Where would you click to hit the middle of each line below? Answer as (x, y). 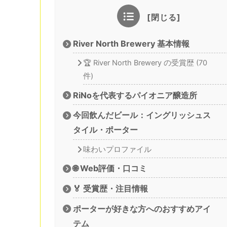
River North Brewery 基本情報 (131, 43)
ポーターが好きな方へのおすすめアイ (142, 209)
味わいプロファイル (117, 149)
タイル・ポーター (106, 130)
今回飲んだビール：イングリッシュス (142, 115)
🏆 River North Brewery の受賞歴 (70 (145, 63)
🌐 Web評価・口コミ (110, 168)
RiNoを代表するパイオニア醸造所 (135, 95)
